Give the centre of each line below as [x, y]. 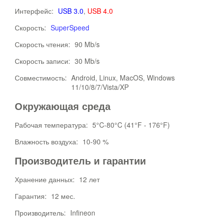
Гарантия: [32, 196]
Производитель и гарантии [80, 160]
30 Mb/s [87, 61]
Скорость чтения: [43, 44]
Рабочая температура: [52, 125]
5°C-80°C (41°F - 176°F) [131, 125]
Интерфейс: [35, 11]
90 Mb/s [87, 44]
